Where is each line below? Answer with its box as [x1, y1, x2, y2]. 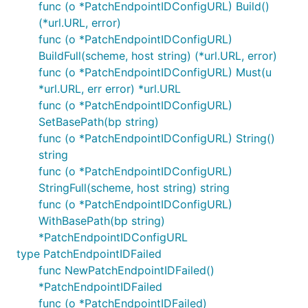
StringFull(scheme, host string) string [38, 181, 230, 195]
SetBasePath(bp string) [38, 115, 159, 129]
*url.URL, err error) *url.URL [38, 82, 181, 96]
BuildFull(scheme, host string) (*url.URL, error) [38, 49, 277, 63]
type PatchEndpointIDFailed [16, 247, 162, 261]
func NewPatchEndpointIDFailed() [38, 263, 214, 277]
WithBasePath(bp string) [38, 214, 165, 228]
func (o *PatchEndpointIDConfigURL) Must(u [38, 65, 272, 79]
